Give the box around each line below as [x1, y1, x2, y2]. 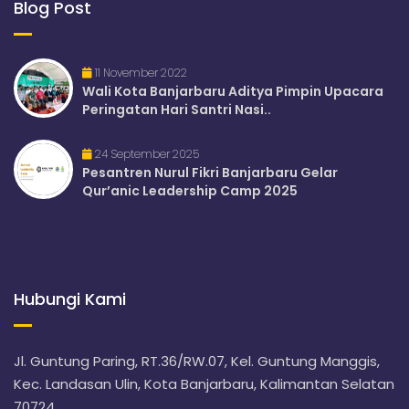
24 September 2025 [92, 146, 199, 163]
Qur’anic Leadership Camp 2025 [82, 182, 298, 201]
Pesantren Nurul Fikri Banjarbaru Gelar [82, 163, 338, 183]
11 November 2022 [92, 65, 187, 81]
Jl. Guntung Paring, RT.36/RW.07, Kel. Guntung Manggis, [14, 351, 380, 372]
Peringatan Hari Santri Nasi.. [82, 100, 271, 120]
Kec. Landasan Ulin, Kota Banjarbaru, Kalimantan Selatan [14, 374, 394, 394]
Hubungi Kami [14, 288, 126, 311]
